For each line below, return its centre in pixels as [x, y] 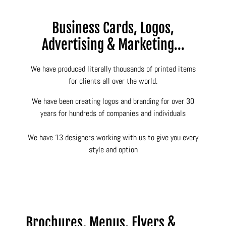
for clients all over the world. [113, 81]
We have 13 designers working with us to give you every [113, 138]
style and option [113, 150]
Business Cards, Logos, [113, 28]
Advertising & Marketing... [113, 45]
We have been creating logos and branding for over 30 [113, 101]
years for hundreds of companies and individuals [113, 114]
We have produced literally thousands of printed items [113, 69]
